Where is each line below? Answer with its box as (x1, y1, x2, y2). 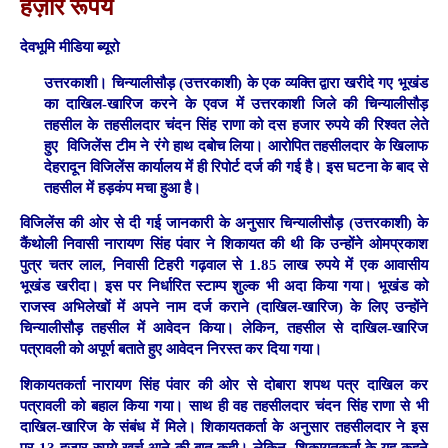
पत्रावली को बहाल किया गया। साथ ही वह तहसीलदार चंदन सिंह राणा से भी (20, 397, 428, 414)
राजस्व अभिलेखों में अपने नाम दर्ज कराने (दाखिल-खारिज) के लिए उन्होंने (20, 299, 428, 316)
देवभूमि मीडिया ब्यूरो (20, 39, 123, 56)
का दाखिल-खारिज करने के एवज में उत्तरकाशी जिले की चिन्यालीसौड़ (44, 95, 428, 112)
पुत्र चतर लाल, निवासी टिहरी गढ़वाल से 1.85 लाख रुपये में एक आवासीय (20, 257, 428, 274)
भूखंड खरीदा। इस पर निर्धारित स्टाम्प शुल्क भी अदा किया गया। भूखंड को (20, 278, 428, 295)
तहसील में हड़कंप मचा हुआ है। (44, 179, 201, 196)
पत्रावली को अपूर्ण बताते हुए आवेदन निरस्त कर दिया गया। (20, 341, 322, 358)
